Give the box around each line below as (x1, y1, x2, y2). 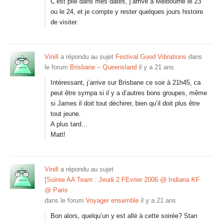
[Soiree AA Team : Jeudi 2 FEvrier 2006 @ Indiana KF (45, 176, 200, 183)
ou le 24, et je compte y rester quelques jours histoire (51, 8, 203, 15)
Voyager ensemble (86, 197, 139, 204)
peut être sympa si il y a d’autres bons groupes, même (51, 89, 207, 97)
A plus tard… (51, 120, 88, 128)
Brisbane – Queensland (70, 63, 137, 71)
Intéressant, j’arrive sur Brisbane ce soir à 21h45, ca (51, 79, 201, 86)
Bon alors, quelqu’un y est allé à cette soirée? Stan (51, 212, 197, 220)
